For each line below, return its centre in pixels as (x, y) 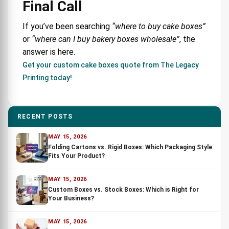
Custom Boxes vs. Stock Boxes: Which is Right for (123, 189)
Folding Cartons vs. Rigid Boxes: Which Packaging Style (130, 147)
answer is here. (49, 52)
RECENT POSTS (45, 116)
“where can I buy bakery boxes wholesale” (106, 39)
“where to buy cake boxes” (159, 26)
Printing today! (47, 77)
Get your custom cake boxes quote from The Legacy (111, 65)
